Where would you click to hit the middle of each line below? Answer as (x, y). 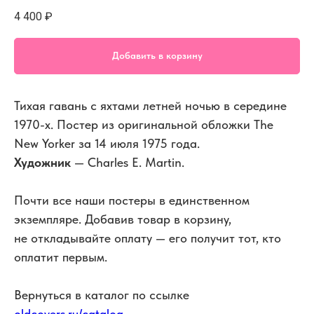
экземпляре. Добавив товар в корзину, (123, 219)
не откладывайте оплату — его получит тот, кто (148, 238)
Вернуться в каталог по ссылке (102, 294)
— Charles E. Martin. (128, 162)
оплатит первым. (61, 257)
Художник (42, 162)
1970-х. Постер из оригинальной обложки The (144, 124)
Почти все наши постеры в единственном (132, 200)
